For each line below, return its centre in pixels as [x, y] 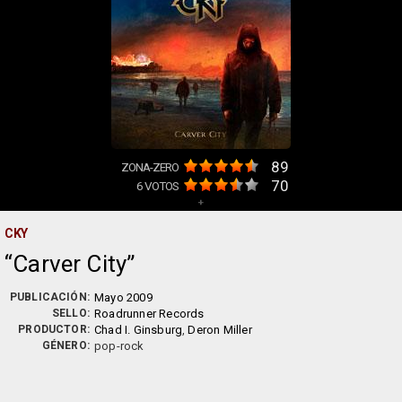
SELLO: [70, 313]
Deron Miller [220, 330]
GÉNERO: [66, 345]
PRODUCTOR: [54, 329]
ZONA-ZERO [150, 167]
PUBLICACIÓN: [49, 297]
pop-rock [119, 346]
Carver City [70, 264]
